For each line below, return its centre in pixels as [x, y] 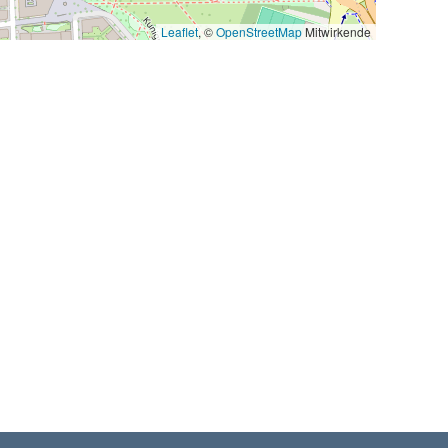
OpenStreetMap [259, 31]
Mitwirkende [336, 31]
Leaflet [179, 31]
